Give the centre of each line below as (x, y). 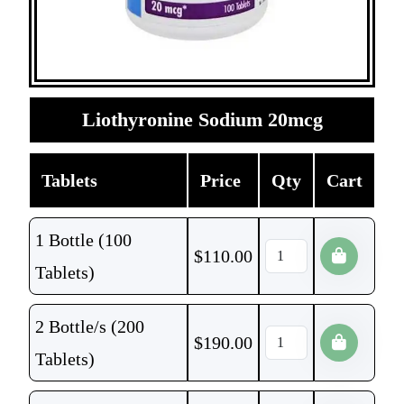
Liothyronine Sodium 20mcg (202, 119)
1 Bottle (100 (83, 240)
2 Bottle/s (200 (90, 326)
